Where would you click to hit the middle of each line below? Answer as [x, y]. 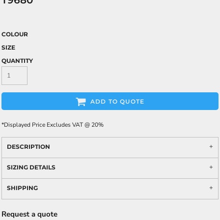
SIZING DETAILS [31, 167]
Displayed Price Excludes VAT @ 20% [54, 125]
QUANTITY [17, 61]
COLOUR [15, 34]
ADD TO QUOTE [117, 102]
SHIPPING [22, 188]
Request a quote [29, 214]
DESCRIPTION [28, 147]
